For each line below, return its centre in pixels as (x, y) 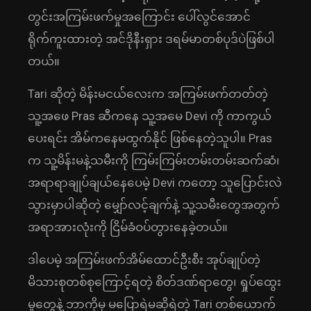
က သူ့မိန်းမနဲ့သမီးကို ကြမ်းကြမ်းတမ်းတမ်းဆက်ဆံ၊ (154, 161)
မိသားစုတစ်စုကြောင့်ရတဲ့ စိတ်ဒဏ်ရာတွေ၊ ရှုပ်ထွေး (154, 282)
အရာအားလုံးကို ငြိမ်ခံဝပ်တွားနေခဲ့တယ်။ (128, 227)
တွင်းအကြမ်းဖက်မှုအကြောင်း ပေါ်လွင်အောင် (139, 17)
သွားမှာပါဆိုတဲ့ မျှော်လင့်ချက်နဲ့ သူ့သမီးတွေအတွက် (154, 205)
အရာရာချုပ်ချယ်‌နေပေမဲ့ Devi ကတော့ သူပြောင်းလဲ (155, 183)
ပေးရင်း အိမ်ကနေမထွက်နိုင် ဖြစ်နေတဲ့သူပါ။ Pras (150, 138)
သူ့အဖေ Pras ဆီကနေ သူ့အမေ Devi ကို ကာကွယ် (150, 116)
